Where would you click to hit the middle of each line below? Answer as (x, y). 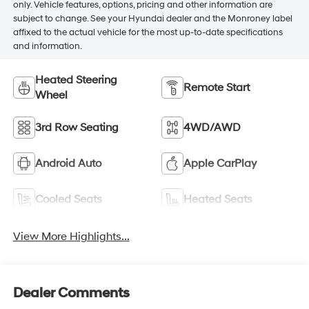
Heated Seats (218, 199)
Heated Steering (76, 80)
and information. (47, 46)
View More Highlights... (71, 237)
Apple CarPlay (220, 163)
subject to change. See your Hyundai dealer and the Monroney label (152, 18)
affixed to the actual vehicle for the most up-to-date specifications (148, 32)
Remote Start (217, 87)
